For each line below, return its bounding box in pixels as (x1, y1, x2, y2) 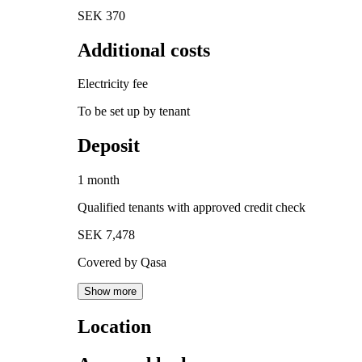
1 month (78, 173, 120, 187)
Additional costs (78, 39, 210, 61)
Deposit (78, 135, 140, 157)
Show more (84, 285, 137, 298)
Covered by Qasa (78, 255, 166, 270)
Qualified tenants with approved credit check (78, 200, 305, 215)
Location (78, 316, 151, 338)
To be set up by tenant (78, 104, 190, 119)
